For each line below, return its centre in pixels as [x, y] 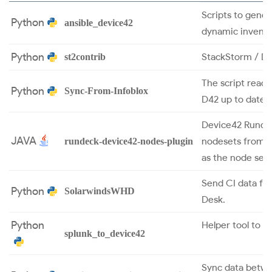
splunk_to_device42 [105, 233]
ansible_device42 [99, 22]
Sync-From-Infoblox [106, 90]
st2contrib [85, 56]
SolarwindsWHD [100, 191]
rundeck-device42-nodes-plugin [129, 141]
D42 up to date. [235, 99]
